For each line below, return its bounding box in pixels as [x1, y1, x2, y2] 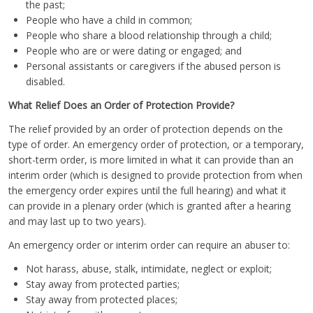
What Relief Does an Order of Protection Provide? [8, 98, 234, 112]
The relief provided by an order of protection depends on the [8, 122, 283, 136]
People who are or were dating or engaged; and [26, 43, 242, 57]
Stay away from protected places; [26, 292, 177, 306]
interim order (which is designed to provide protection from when [8, 168, 303, 182]
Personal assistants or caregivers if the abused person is [26, 59, 281, 73]
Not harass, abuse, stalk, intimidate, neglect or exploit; [26, 261, 272, 275]
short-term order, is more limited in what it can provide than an [8, 152, 293, 166]
